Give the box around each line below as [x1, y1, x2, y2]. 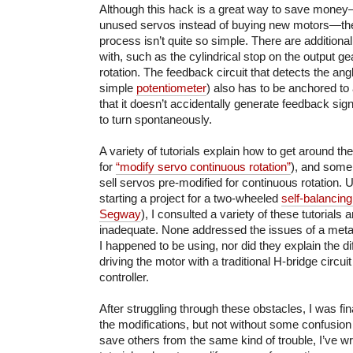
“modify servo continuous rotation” [116, 160, 291, 174]
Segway [99, 207, 141, 221]
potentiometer [136, 81, 206, 95]
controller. [99, 270, 149, 284]
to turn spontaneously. [99, 113, 212, 127]
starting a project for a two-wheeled [99, 191, 281, 206]
